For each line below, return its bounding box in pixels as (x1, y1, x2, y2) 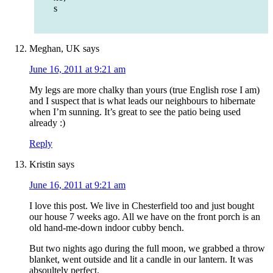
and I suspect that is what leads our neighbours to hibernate (29, 96, 255, 107)
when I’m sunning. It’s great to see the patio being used (29, 107, 241, 118)
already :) (29, 118, 65, 129)
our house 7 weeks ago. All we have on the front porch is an (29, 211, 260, 222)
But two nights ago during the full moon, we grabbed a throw (29, 243, 265, 254)
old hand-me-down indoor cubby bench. (29, 222, 184, 233)
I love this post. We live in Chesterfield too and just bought (29, 200, 254, 211)
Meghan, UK (29, 43, 80, 54)
